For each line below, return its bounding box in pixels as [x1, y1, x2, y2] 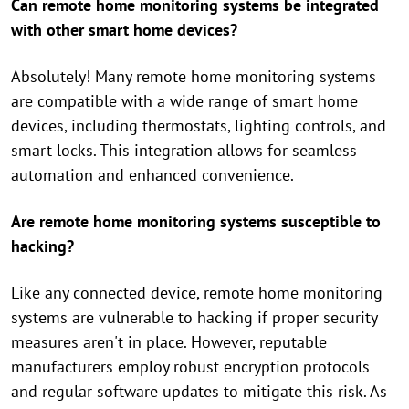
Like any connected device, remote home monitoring [11, 282, 383, 303]
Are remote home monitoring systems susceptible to [11, 211, 381, 232]
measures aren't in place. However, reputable [11, 331, 327, 352]
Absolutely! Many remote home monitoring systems [11, 66, 376, 87]
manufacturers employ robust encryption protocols [11, 356, 370, 377]
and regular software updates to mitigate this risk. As [11, 381, 387, 402]
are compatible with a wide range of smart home [11, 90, 358, 111]
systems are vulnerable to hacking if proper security [11, 307, 377, 328]
